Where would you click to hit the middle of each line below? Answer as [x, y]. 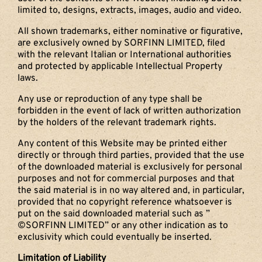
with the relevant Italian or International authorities [125, 55]
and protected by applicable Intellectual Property [120, 66]
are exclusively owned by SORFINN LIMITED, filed [121, 43]
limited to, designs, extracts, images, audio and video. [130, 10]
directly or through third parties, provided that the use [131, 155]
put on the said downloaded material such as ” [114, 214]
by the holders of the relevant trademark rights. [117, 123]
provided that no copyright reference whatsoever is [125, 202]
